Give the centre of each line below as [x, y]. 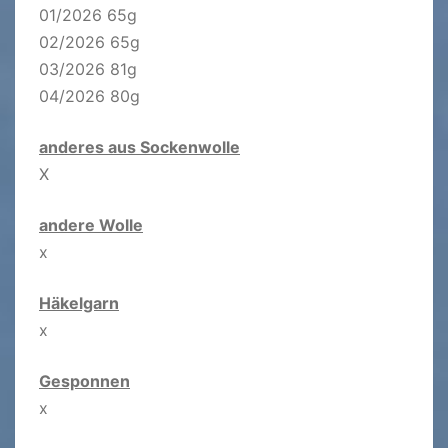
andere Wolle [91, 225]
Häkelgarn [79, 303]
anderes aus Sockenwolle [139, 147]
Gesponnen [84, 381]
